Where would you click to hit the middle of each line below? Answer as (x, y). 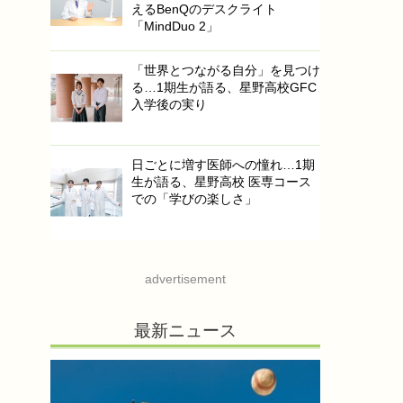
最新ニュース (185, 331)
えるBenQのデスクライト (204, 9)
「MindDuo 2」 (175, 27)
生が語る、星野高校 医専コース (221, 182)
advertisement (185, 279)
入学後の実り (169, 105)
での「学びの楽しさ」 (194, 199)
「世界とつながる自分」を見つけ (226, 71)
